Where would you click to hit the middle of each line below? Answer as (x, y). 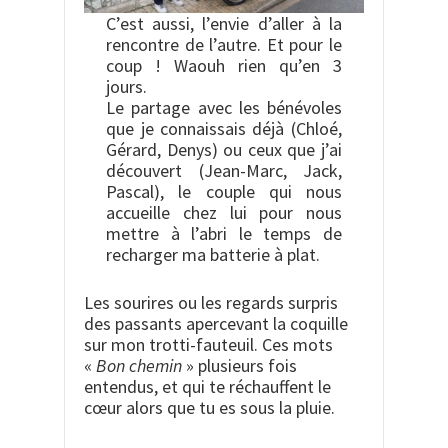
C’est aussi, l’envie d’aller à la (224, 24)
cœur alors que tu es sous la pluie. (209, 408)
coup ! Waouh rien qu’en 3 (224, 66)
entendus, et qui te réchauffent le (207, 387)
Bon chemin (139, 366)
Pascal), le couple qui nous (224, 192)
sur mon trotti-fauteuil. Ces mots (208, 345)
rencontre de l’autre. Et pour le (224, 45)
